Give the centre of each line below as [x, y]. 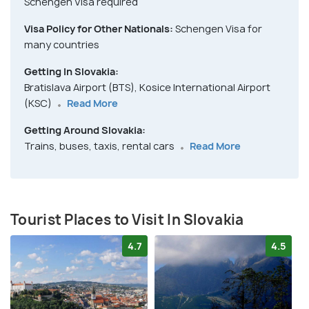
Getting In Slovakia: [71, 72]
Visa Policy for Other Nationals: [100, 29]
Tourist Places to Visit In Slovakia [127, 220]
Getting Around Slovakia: [85, 130]
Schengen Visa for [219, 29]
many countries [62, 45]
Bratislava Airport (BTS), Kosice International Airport [147, 88]
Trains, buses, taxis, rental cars [100, 146]
